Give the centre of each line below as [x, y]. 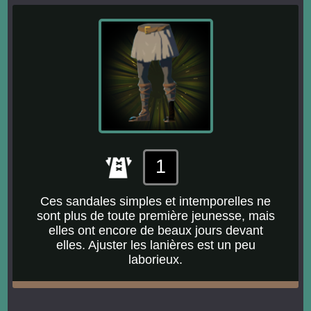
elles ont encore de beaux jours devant [155, 230]
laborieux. [155, 259]
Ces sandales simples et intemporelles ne [155, 201]
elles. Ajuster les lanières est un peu [155, 245]
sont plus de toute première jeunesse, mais [155, 216]
